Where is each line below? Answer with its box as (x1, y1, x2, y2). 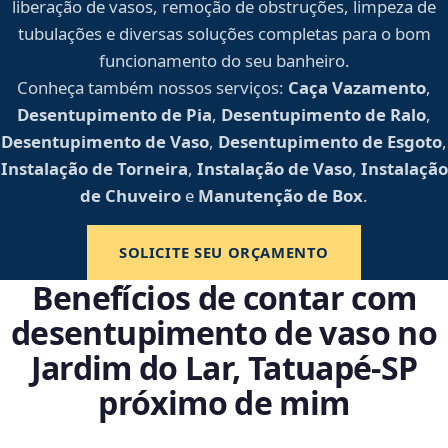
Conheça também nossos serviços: (17, 76, 284, 100)
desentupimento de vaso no (11, 311, 437, 355)
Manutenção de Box (198, 184, 363, 208)
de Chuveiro (80, 184, 181, 208)
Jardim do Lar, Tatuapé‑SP (30, 346, 418, 390)
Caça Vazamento (288, 76, 426, 100)
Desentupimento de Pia (17, 103, 212, 127)
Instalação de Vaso (196, 157, 352, 181)
